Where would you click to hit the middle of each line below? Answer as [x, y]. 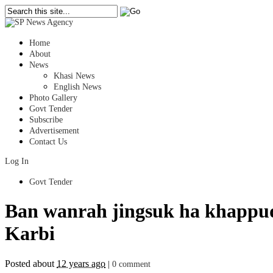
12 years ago [81, 263]
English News [77, 87]
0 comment [131, 264]
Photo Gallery [53, 98]
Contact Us [48, 142]
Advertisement [54, 131]
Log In [17, 161]
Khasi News [74, 76]
